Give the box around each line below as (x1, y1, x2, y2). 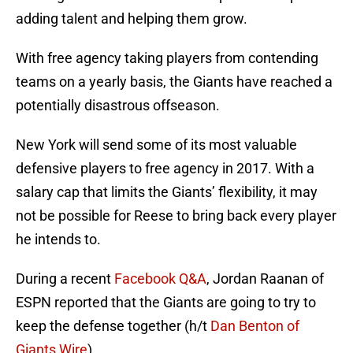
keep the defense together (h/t (16, 318, 210, 335)
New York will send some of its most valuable (16, 136, 297, 154)
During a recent (16, 270, 114, 288)
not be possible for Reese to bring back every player (16, 207, 336, 225)
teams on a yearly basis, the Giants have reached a (16, 73, 333, 91)
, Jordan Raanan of (206, 270, 324, 288)
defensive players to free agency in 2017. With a (16, 160, 314, 177)
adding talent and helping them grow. (16, 10, 247, 28)
